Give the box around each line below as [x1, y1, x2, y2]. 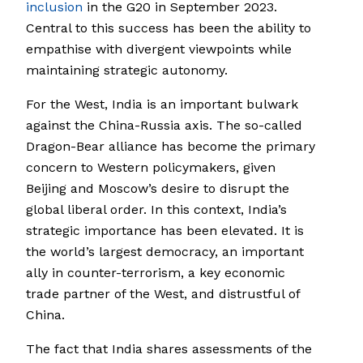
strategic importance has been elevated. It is [26, 223, 304, 239]
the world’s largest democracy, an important [26, 244, 304, 260]
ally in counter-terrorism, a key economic [26, 265, 285, 281]
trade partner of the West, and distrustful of [26, 286, 300, 302]
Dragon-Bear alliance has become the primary [26, 139, 315, 155]
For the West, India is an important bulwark [26, 96, 298, 113]
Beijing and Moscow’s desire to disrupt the [26, 181, 289, 197]
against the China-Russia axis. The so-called [26, 117, 302, 134]
